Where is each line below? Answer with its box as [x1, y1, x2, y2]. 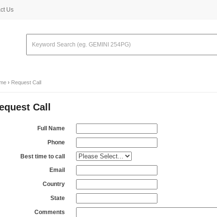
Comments [34, 209, 65, 216]
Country [43, 181, 65, 187]
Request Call [11, 79, 41, 85]
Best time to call [20, 153, 65, 160]
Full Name [37, 125, 65, 132]
